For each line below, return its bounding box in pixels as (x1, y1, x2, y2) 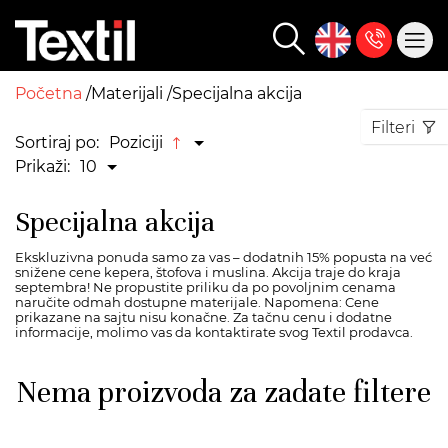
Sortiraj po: (15, 133, 99, 152)
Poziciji (109, 133, 163, 152)
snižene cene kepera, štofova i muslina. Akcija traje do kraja (15, 264, 401, 280)
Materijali (91, 84, 167, 103)
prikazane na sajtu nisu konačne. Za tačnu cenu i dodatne (15, 309, 392, 325)
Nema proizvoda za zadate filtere (17, 374, 431, 411)
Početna (15, 84, 86, 103)
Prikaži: (15, 157, 70, 176)
